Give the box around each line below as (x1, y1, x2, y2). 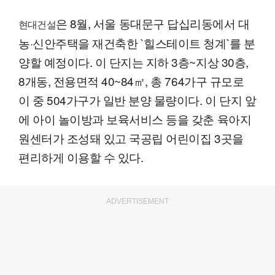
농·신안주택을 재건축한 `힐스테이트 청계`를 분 (18, 34, 255, 51)
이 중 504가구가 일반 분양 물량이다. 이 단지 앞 (18, 91, 257, 108)
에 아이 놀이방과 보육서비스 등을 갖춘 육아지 (18, 110, 252, 127)
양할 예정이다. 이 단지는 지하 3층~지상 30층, (18, 53, 249, 70)
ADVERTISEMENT (106, 196, 169, 206)
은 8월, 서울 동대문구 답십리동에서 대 (55, 14, 250, 31)
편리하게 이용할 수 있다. (18, 148, 144, 165)
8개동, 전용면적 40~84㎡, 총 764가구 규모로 (18, 72, 244, 89)
